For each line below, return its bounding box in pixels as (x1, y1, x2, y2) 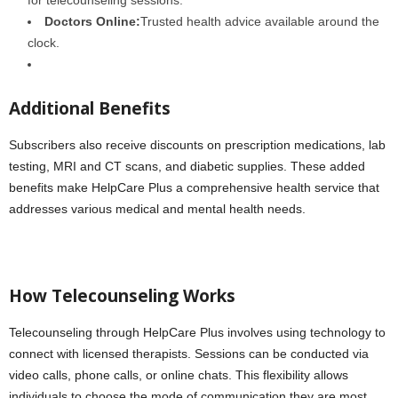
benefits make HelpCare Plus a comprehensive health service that (9, 179, 379, 195)
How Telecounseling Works (9, 283, 235, 307)
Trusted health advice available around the (140, 13, 379, 28)
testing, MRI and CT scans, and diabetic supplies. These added (9, 158, 365, 173)
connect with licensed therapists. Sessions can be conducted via (9, 346, 369, 361)
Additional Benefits (9, 96, 171, 120)
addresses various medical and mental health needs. (9, 201, 306, 216)
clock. (28, 35, 60, 50)
